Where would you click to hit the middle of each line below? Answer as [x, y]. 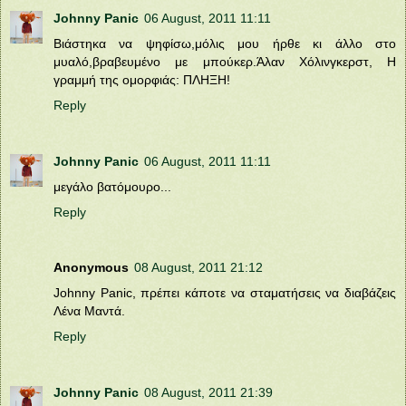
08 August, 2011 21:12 [198, 268]
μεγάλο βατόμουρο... [112, 186]
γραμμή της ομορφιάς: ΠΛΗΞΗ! [142, 79]
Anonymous [91, 268]
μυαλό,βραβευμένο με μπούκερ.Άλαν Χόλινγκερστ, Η [225, 61]
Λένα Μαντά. [89, 311]
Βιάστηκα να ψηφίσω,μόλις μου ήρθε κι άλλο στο [225, 43]
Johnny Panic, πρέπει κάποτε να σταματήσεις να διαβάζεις [225, 293]
